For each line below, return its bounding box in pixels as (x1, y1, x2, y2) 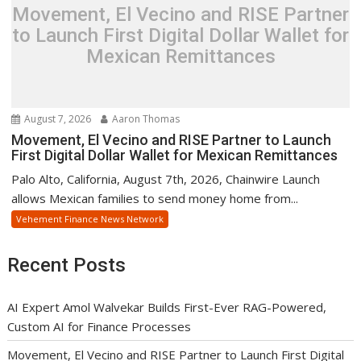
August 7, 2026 (22, 111, 92, 126)
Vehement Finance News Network (16, 212, 164, 225)
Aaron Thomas (110, 111, 180, 126)
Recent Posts (7, 253, 127, 276)
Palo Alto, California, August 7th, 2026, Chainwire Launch (11, 170, 321, 187)
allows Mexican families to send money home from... (11, 189, 299, 206)
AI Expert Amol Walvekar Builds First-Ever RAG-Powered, (7, 299, 327, 316)
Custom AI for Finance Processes (7, 318, 192, 335)
